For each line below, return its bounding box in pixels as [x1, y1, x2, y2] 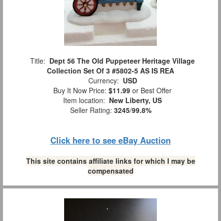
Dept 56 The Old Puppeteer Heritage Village [49, 55, 195, 66]
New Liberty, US [109, 95, 162, 105]
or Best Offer [130, 85, 172, 95]
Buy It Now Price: [49, 85, 109, 95]
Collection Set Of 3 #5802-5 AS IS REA [47, 65, 174, 75]
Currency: [84, 75, 123, 85]
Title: [26, 55, 49, 66]
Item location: [59, 95, 109, 105]
